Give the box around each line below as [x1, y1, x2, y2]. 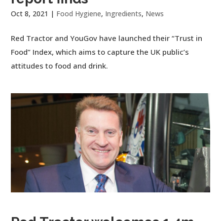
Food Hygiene [56, 8, 102, 18]
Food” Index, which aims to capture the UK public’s [11, 46, 189, 57]
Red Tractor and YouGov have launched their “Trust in [11, 33, 203, 43]
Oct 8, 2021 [11, 8, 49, 18]
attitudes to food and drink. [11, 60, 109, 71]
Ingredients [105, 8, 142, 18]
